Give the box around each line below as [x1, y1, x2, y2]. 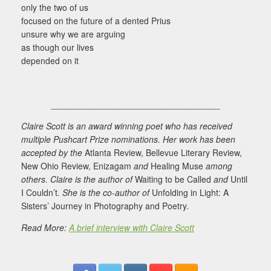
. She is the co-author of [57, 186, 152, 199]
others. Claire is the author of [21, 173, 135, 186]
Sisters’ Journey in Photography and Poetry [21, 200, 187, 212]
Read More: [21, 221, 69, 234]
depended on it [21, 54, 79, 67]
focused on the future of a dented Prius [21, 15, 171, 27]
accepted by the [21, 146, 85, 159]
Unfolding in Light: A [152, 186, 229, 199]
